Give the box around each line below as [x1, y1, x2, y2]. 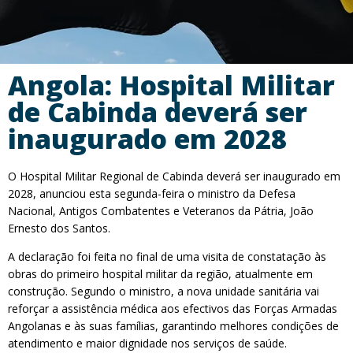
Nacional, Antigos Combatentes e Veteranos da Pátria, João [8, 203, 314, 218]
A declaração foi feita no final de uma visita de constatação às [8, 249, 326, 264]
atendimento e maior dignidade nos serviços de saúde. [8, 336, 287, 351]
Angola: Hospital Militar [8, 67, 335, 103]
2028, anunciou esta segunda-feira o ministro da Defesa [8, 186, 295, 201]
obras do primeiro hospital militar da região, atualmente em [8, 266, 313, 281]
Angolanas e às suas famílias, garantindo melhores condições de [8, 318, 339, 333]
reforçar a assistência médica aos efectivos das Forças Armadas [8, 301, 337, 316]
